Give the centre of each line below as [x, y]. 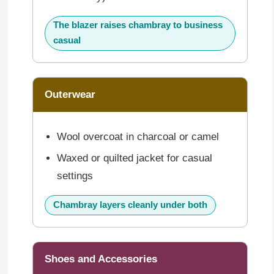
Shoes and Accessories [101, 259]
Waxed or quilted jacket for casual [135, 158]
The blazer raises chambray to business [138, 25]
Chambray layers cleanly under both [130, 205]
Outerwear [70, 95]
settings [75, 176]
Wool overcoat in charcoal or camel [138, 137]
